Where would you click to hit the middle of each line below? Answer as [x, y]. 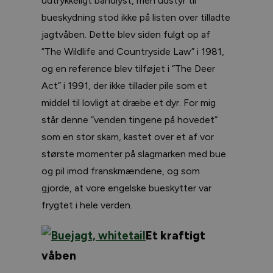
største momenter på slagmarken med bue [134, 154]
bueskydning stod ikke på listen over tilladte [136, 17]
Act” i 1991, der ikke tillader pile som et [124, 85]
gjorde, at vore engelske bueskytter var [126, 188]
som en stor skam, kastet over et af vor [128, 136]
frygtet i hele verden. [87, 205]
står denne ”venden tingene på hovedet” [129, 119]
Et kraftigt [175, 235]
